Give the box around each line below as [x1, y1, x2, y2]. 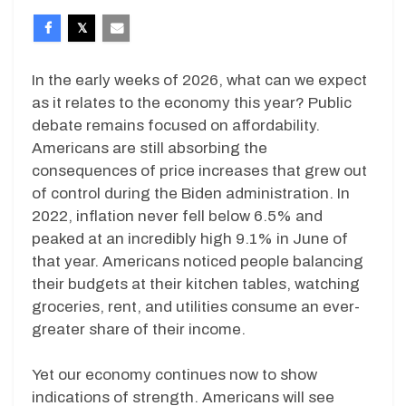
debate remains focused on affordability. [32, 116, 320, 134]
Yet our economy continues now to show [32, 366, 317, 384]
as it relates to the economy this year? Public [32, 93, 352, 111]
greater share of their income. [32, 320, 246, 338]
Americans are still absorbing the [32, 139, 267, 157]
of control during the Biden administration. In [32, 184, 350, 202]
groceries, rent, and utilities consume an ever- [32, 297, 360, 315]
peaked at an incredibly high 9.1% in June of [32, 229, 348, 247]
